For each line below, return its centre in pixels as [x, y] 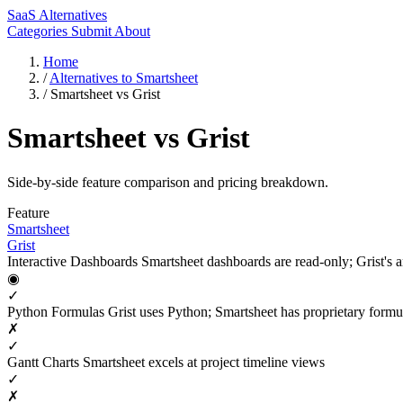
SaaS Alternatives [57, 15]
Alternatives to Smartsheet [124, 78]
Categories [39, 31]
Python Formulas [58, 311]
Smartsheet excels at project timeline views [204, 362]
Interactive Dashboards [74, 261]
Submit [93, 31]
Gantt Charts [45, 362]
